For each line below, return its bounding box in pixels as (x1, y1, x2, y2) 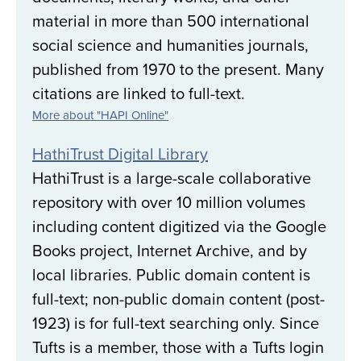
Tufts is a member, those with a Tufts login (32, 335, 324, 359)
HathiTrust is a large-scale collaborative (32, 166, 311, 190)
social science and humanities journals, (32, 33, 309, 57)
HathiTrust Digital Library (32, 142, 208, 166)
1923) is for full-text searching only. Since (32, 311, 319, 335)
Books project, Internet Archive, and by (32, 239, 307, 263)
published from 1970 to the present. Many (32, 57, 324, 81)
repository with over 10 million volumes (32, 190, 305, 214)
